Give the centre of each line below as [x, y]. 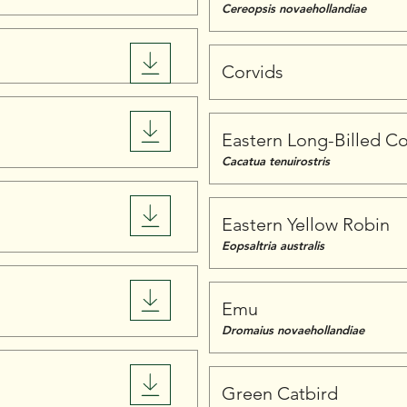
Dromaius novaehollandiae [293, 330]
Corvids [253, 72]
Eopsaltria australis [273, 245]
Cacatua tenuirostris [276, 161]
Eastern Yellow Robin [306, 224]
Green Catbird [280, 393]
